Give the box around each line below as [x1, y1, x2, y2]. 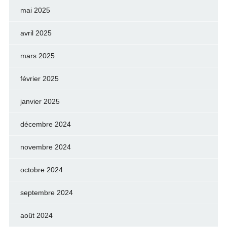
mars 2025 [20, 52, 55, 60]
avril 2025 [20, 29, 52, 37]
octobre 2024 [20, 166, 63, 174]
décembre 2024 [20, 120, 71, 128]
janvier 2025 [20, 97, 60, 105]
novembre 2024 [20, 143, 71, 151]
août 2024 [20, 211, 53, 219]
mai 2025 [20, 6, 50, 14]
